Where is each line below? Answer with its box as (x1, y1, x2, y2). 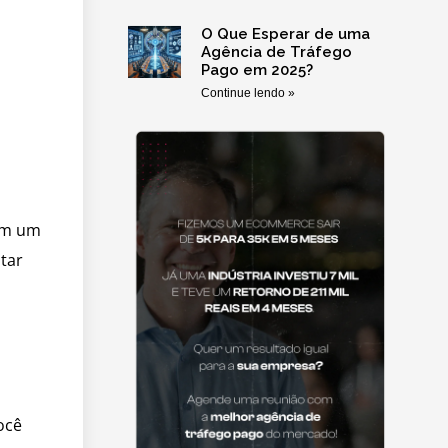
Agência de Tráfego (200, 43, 352, 62)
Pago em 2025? (200, 61, 313, 80)
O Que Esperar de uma (200, 25, 370, 44)
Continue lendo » (200, 86, 295, 101)
